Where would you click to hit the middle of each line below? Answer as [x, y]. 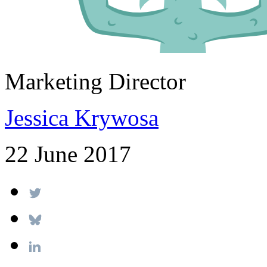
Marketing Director [95, 81]
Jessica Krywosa [82, 117]
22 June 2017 [68, 154]
